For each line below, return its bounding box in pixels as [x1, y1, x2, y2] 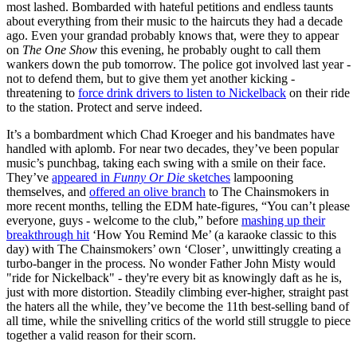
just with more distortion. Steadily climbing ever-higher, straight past [6, 284, 348, 299]
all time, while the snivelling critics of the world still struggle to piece [6, 313, 351, 328]
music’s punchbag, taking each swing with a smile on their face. [6, 155, 326, 170]
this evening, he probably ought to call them [97, 42, 320, 57]
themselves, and [6, 184, 89, 198]
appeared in [52, 170, 113, 184]
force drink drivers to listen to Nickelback [78, 85, 286, 100]
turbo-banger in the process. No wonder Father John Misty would [6, 256, 335, 270]
